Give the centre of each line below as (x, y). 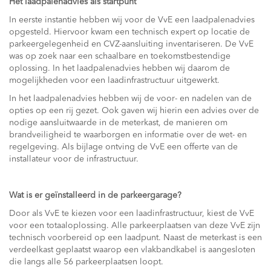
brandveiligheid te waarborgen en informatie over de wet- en (128, 135)
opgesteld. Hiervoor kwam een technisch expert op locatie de (129, 32)
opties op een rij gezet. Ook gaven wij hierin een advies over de (134, 111)
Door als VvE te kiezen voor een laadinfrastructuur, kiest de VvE (132, 214)
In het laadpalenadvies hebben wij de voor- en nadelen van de (130, 99)
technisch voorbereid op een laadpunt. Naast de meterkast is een (135, 238)
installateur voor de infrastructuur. (74, 159)
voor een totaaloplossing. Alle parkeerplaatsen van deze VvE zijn (135, 226)
